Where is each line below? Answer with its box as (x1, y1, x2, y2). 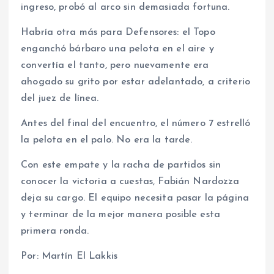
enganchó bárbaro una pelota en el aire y (21, 44, 214, 54)
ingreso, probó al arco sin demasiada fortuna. (21, 2, 230, 13)
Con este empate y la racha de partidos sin (21, 160, 221, 171)
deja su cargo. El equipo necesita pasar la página (21, 193, 249, 204)
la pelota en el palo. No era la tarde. (21, 135, 193, 146)
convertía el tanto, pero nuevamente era (21, 61, 209, 71)
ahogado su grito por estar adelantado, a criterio (21, 77, 250, 87)
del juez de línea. (21, 94, 99, 104)
